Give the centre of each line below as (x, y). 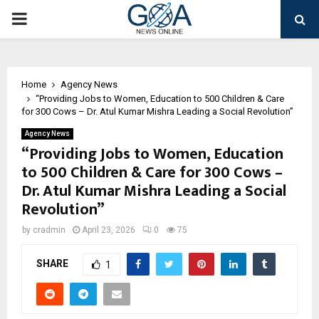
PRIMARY (47, 19)
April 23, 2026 (109, 230)
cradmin (49, 230)
